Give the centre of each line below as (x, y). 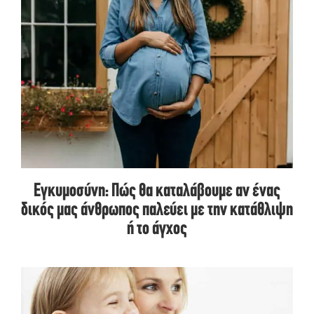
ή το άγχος (157, 230)
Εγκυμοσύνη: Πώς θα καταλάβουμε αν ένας (157, 192)
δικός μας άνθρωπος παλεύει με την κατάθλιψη (157, 211)
